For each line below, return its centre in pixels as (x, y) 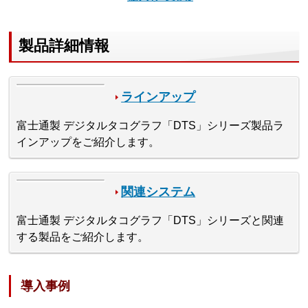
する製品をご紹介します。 (83, 236)
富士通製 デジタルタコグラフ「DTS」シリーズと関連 (151, 220)
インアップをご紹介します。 (88, 142)
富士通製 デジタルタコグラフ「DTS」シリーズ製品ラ (151, 125)
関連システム (158, 191)
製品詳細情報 (64, 46)
